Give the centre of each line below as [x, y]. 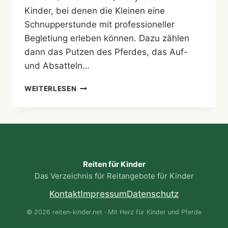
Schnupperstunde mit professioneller [99, 25]
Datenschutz [153, 194]
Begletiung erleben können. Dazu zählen [107, 38]
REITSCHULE [99, 86]
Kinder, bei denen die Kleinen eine [95, 11]
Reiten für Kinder [114, 164]
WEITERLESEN [51, 89]
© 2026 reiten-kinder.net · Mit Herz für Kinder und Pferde [114, 212]
